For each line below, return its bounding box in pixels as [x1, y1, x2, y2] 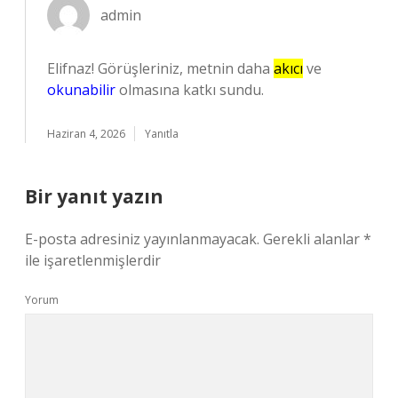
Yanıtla [145, 126, 179, 141]
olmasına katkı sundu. [115, 80, 264, 99]
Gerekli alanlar [263, 229, 363, 249]
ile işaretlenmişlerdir [25, 251, 161, 270]
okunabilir [47, 80, 115, 99]
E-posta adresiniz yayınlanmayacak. [25, 229, 259, 249]
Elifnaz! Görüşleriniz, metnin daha [47, 59, 274, 78]
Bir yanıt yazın [25, 184, 163, 209]
